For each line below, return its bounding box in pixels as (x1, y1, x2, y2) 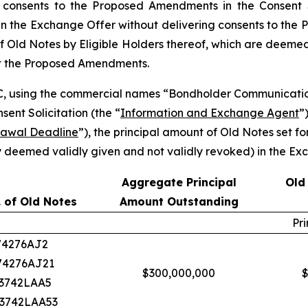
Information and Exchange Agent (120, 106, 299, 120)
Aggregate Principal (121, 175, 236, 189)
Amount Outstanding (119, 195, 239, 208)
